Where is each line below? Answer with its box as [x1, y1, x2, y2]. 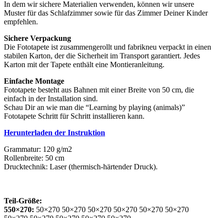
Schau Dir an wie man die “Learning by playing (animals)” [4, 103, 185, 111]
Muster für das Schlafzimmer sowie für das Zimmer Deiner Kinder [4, 8, 208, 17]
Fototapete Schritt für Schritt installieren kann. [4, 111, 145, 120]
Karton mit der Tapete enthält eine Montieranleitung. [4, 60, 164, 69]
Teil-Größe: [4, 196, 42, 205]
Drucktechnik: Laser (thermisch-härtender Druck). [4, 162, 158, 171]
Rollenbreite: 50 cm [4, 153, 64, 162]
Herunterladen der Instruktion [4, 128, 105, 137]
